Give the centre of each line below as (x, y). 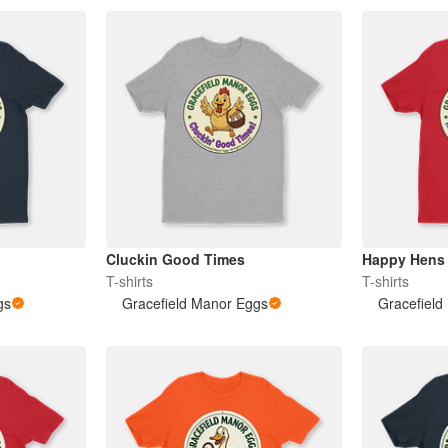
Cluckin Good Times (175, 259)
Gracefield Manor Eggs (194, 303)
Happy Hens (404, 259)
